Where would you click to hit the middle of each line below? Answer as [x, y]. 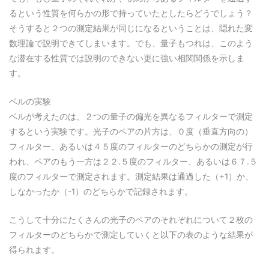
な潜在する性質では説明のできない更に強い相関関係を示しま [127, 59]
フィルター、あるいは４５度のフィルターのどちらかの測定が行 [131, 147]
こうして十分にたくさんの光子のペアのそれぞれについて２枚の [131, 219]
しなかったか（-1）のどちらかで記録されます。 [101, 192]
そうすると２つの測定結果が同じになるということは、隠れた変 [131, 29]
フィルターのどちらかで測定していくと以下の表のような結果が [131, 234]
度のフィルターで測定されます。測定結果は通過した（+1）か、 [131, 177]
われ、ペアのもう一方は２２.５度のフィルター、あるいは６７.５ [133, 162]
